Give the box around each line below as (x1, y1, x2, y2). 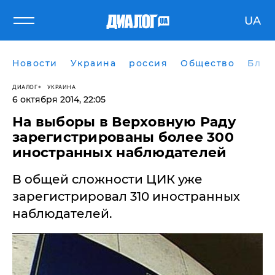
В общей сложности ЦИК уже (12, 172, 203, 187)
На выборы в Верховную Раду (12, 114, 237, 130)
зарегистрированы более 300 (12, 129, 234, 145)
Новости (12, 58, 58, 69)
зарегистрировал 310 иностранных (12, 189, 240, 204)
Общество (180, 58, 234, 69)
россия (129, 58, 168, 69)
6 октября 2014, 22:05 (12, 94, 106, 105)
